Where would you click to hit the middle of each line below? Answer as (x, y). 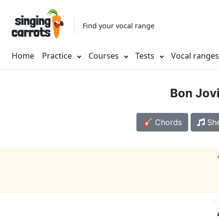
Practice (57, 56)
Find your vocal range (119, 25)
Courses (105, 56)
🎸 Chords (162, 122)
